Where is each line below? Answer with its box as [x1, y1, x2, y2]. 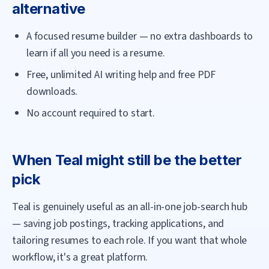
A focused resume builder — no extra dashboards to [26, 29, 253, 44]
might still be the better [82, 151, 242, 169]
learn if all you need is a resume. [26, 46, 165, 61]
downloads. [26, 84, 78, 99]
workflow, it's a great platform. [12, 250, 148, 265]
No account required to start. [26, 106, 155, 121]
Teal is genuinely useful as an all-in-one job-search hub [12, 199, 247, 214]
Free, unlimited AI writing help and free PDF [26, 67, 216, 82]
